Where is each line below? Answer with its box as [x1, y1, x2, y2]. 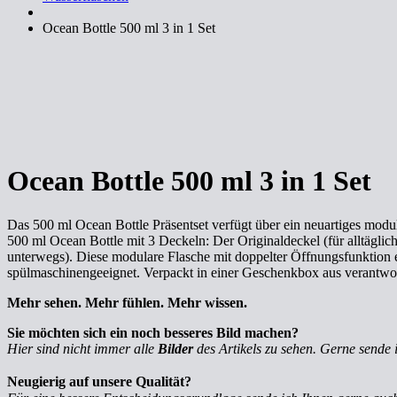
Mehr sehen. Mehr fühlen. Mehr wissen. [7, 294, 247, 310]
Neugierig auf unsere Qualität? [7, 373, 200, 389]
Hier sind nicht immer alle [7, 340, 158, 356]
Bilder [158, 340, 193, 356]
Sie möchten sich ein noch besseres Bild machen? [7, 324, 299, 340]
